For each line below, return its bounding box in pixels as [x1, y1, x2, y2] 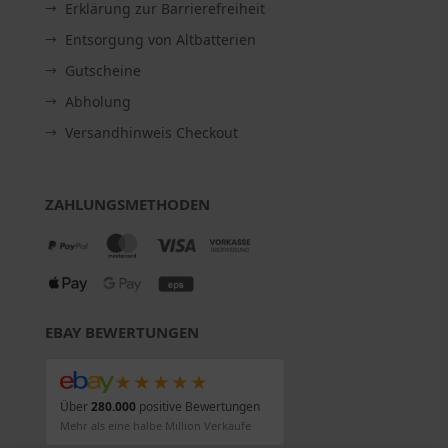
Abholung [64, 92, 131, 112]
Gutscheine [64, 61, 141, 81]
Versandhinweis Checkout [64, 123, 238, 143]
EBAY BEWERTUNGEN [44, 322, 199, 343]
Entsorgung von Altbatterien [64, 30, 256, 50]
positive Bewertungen [135, 398, 260, 416]
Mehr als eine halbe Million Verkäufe [59, 418, 251, 434]
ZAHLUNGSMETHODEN [44, 194, 210, 215]
